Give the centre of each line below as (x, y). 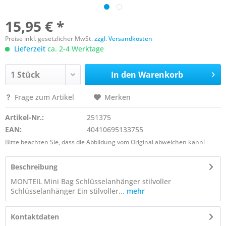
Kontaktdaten (35, 217)
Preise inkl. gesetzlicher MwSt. (50, 39)
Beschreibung (34, 167)
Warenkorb (160, 75)
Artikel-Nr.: (24, 117)
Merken (118, 97)
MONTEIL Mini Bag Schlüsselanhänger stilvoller (91, 181)
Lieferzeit (30, 49)
